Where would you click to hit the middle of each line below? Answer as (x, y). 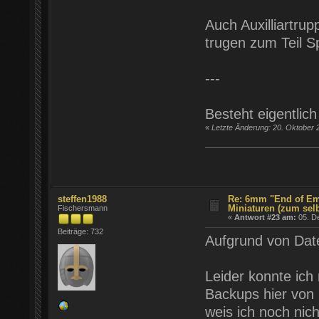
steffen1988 (83, 199)
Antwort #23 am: (266, 218)
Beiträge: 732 (81, 232)
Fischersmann (83, 208)
